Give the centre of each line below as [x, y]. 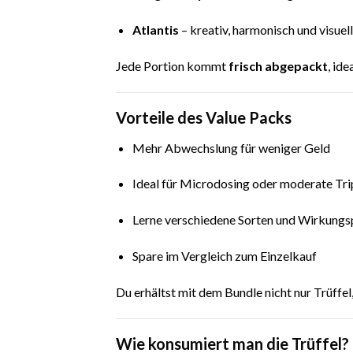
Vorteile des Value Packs [204, 117]
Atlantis [155, 29]
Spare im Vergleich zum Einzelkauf [224, 255]
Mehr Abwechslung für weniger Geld [231, 147]
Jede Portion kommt [172, 65]
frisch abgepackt [278, 65]
